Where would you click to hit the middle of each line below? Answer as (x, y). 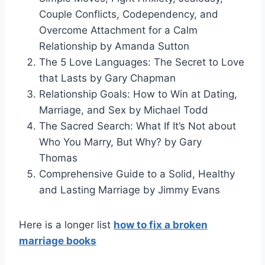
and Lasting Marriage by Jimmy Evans (130, 190)
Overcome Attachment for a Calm (118, 30)
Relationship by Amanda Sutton (117, 46)
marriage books (58, 240)
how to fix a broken (161, 224)
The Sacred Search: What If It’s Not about (138, 126)
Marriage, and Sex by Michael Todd (127, 110)
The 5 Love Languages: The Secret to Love (142, 62)
